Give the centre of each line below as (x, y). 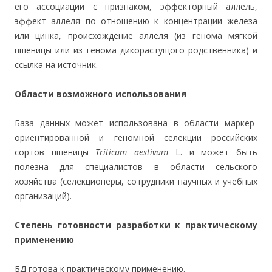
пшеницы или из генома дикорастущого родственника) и (136, 50)
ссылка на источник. (56, 65)
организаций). (43, 196)
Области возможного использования (100, 94)
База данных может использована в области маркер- (136, 123)
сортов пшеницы (55, 152)
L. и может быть (213, 152)
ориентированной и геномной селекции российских (136, 138)
